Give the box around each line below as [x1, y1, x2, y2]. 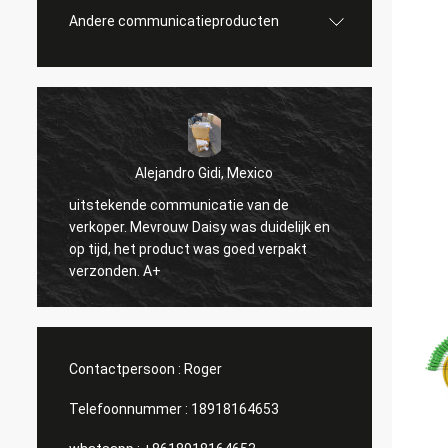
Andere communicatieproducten [69, 13, 279, 29]
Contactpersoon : [69, 361, 181, 377]
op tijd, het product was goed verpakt [69, 240, 307, 257]
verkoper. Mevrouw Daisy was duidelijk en [69, 218, 330, 235]
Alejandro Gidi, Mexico [135, 164, 274, 181]
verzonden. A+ [69, 262, 161, 279]
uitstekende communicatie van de [69, 196, 289, 213]
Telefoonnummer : [69, 401, 188, 417]
